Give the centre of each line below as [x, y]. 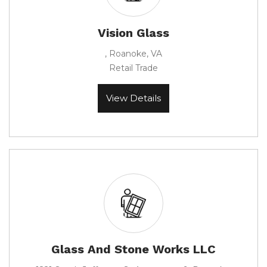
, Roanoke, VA [133, 54]
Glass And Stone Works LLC [133, 249]
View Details [133, 98]
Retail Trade [133, 68]
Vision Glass [133, 33]
